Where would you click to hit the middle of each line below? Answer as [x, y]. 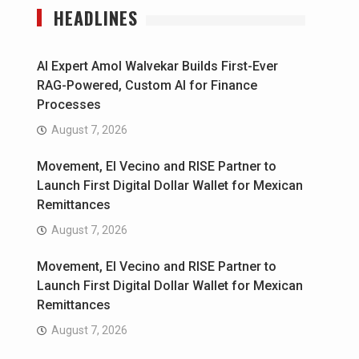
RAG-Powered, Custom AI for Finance [147, 86]
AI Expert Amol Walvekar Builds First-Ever [157, 67]
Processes [69, 105]
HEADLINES [96, 18]
